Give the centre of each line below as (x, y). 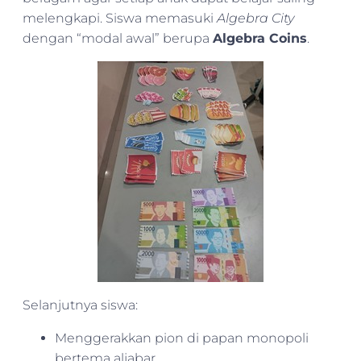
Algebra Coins (260, 38)
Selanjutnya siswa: (80, 305)
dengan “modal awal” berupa (118, 38)
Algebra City (255, 18)
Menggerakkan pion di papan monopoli (182, 338)
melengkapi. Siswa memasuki (120, 18)
